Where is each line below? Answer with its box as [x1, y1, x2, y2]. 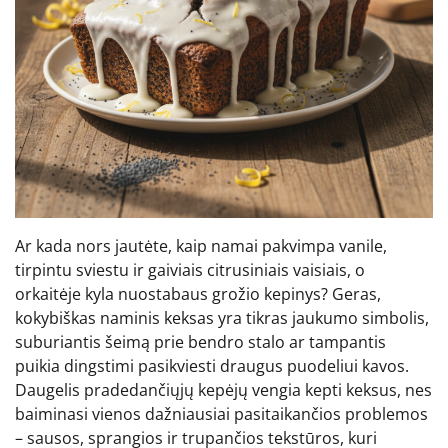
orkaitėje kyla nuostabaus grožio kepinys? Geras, [15, 282, 381, 305]
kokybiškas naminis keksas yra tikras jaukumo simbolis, [15, 306, 429, 329]
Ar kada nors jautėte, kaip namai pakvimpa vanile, [15, 234, 387, 257]
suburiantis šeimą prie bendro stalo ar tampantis [15, 330, 386, 353]
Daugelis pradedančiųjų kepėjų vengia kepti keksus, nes [15, 378, 432, 401]
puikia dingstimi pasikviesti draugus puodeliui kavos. [15, 354, 409, 377]
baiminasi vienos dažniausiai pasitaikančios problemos [15, 402, 428, 425]
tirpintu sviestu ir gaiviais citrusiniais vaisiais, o [15, 258, 365, 281]
